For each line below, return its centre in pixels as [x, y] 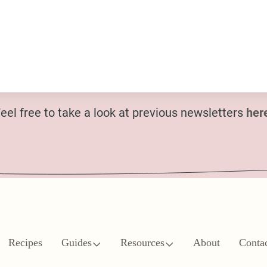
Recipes [25, 243]
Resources [142, 243]
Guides [77, 243]
